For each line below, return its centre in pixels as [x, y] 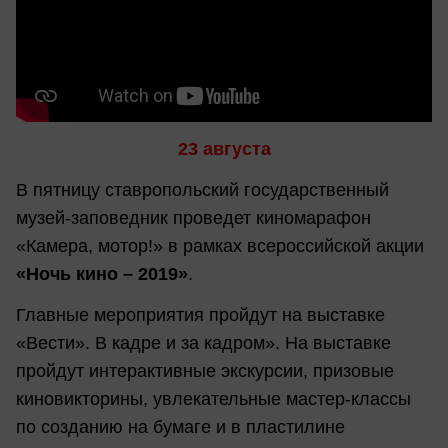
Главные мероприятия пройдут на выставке [200, 315]
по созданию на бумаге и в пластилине [180, 427]
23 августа [224, 148]
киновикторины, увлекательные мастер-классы [213, 399]
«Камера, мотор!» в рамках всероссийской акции [220, 246]
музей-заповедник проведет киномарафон [193, 218]
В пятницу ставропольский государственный [202, 190]
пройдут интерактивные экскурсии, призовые [205, 371]
